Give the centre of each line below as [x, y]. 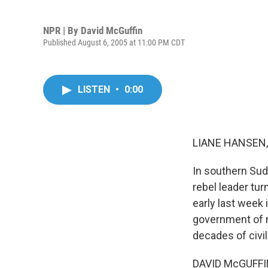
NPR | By [62, 30]
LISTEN [95, 89]
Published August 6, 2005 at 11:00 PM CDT [114, 42]
